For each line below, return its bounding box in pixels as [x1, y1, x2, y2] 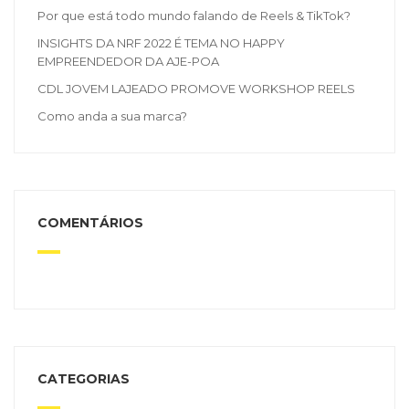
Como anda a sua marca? [37, 109, 187, 124]
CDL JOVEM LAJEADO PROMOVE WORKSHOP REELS [37, 81, 355, 97]
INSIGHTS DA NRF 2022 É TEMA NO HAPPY [37, 36, 285, 51]
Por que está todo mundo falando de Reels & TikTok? [37, 8, 351, 24]
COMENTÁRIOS [37, 215, 143, 232]
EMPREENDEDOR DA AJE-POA [37, 54, 219, 69]
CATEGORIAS [37, 371, 130, 388]
